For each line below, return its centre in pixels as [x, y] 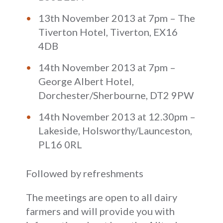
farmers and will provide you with [101, 211]
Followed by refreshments [85, 173]
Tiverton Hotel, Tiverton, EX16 [108, 32]
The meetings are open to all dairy [102, 197]
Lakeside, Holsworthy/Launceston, [115, 130]
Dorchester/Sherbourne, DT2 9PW [116, 95]
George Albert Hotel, [86, 81]
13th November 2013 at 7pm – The [117, 18]
